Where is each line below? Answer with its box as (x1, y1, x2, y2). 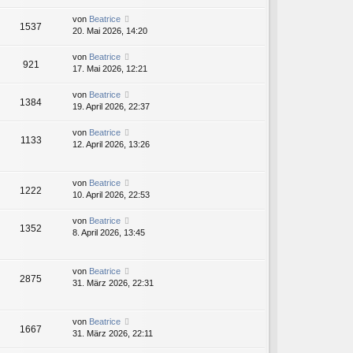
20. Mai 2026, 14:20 (72, 26, 147, 36)
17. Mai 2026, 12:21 (72, 64, 147, 74)
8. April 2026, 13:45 (72, 228, 145, 238)
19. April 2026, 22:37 (72, 102, 150, 112)
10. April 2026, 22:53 (72, 190, 150, 200)
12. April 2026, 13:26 (72, 139, 150, 150)
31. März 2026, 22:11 (72, 329, 153, 339)
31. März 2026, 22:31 (72, 278, 154, 288)
